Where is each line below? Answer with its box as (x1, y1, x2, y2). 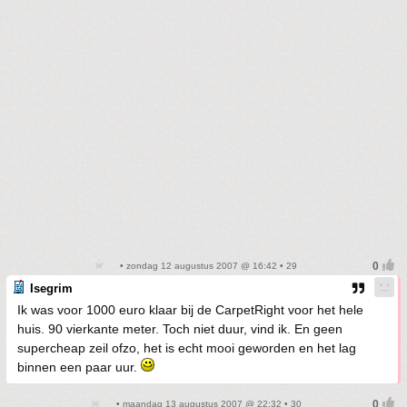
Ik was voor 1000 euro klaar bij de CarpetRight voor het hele (17, 303, 363, 318)
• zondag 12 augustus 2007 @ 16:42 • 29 (117, 261, 297, 272)
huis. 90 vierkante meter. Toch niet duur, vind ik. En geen (17, 322, 342, 337)
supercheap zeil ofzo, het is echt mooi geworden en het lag (17, 341, 356, 356)
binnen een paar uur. (17, 360, 141, 375)
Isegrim (30, 282, 73, 296)
